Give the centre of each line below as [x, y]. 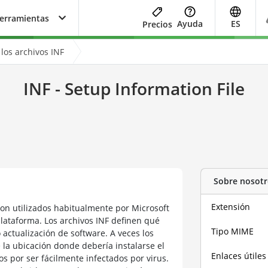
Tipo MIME [233, 231]
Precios [157, 24]
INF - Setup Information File [134, 88]
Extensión [231, 206]
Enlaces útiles [239, 255]
